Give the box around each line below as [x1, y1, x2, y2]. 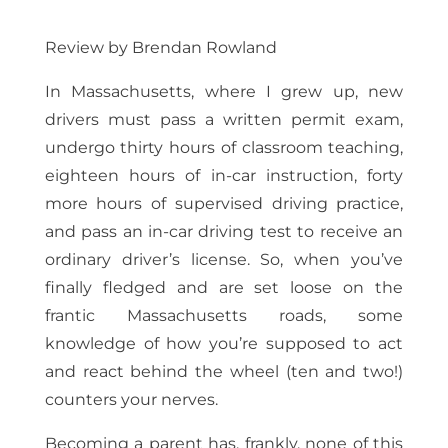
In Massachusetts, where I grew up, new [44, 81, 404, 101]
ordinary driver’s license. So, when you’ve [44, 249, 404, 269]
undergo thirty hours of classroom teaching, [44, 137, 404, 157]
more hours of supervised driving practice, [44, 193, 404, 213]
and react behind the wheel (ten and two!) [44, 361, 404, 381]
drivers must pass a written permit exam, [44, 109, 404, 129]
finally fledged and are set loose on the [44, 277, 404, 297]
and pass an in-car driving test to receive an [44, 221, 404, 241]
